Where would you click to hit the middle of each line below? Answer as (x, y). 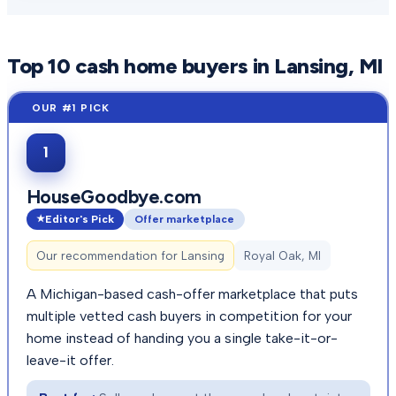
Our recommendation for (108, 255)
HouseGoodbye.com (114, 196)
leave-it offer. (70, 360)
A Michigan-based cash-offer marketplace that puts (192, 293)
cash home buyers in (172, 66)
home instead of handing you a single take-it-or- (182, 338)
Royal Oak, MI (282, 255)
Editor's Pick (79, 219)
